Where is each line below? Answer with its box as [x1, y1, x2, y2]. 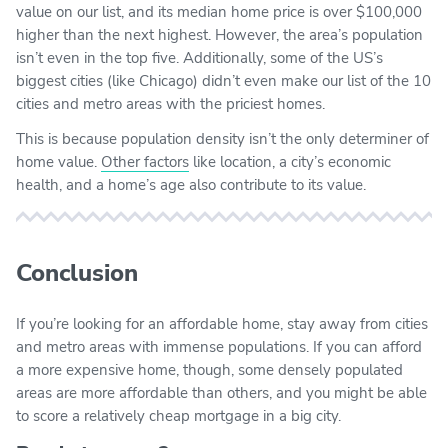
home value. [16, 151, 101, 172]
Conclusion [16, 256, 138, 289]
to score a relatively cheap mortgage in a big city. [16, 405, 341, 426]
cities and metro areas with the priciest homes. [16, 93, 325, 114]
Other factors [101, 151, 189, 172]
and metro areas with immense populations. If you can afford [16, 336, 422, 357]
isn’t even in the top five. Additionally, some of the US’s [16, 47, 383, 68]
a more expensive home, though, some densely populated [16, 359, 403, 380]
